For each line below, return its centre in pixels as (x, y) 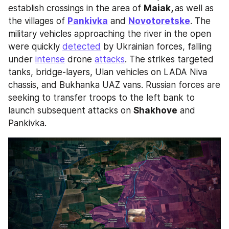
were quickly (35, 47)
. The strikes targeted (169, 60)
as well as (194, 8)
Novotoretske (159, 21)
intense (50, 60)
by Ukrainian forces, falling (156, 47)
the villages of (38, 21)
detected (82, 47)
